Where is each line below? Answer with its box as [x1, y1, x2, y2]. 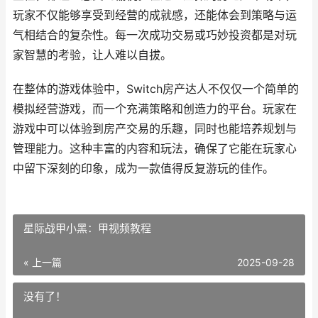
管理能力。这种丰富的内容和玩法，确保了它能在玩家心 [13, 142, 297, 155]
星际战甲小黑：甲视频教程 [23, 221, 151, 235]
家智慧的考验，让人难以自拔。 [13, 48, 172, 62]
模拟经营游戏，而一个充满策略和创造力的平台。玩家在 [13, 102, 297, 116]
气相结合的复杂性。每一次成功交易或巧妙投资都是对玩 [13, 28, 297, 42]
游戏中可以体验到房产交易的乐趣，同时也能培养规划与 [13, 122, 297, 136]
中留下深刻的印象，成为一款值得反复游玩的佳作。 [13, 162, 274, 175]
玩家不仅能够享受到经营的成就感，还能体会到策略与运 [13, 9, 297, 22]
